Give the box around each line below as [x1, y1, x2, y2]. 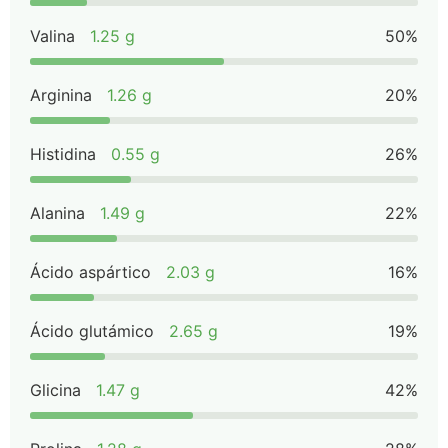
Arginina [30, 85, 92, 105]
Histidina [30, 144, 96, 164]
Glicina [30, 380, 81, 400]
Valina [30, 26, 75, 46]
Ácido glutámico [30, 321, 154, 341]
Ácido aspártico [30, 262, 151, 282]
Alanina [30, 203, 85, 223]
